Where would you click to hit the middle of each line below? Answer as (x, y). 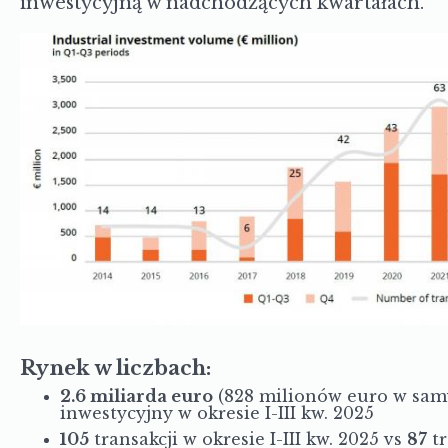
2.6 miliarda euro (136, 396)
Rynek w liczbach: (115, 368)
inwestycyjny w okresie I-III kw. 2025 (216, 413)
